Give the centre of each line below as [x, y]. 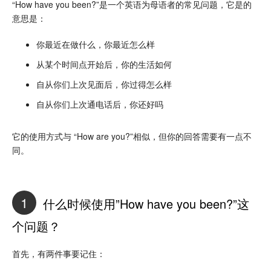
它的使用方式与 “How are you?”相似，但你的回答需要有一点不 [132, 136]
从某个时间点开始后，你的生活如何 [104, 64]
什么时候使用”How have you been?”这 [144, 204]
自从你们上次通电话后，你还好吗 [100, 104]
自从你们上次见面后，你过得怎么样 [104, 84]
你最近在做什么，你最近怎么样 [96, 44]
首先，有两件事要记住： [59, 253]
